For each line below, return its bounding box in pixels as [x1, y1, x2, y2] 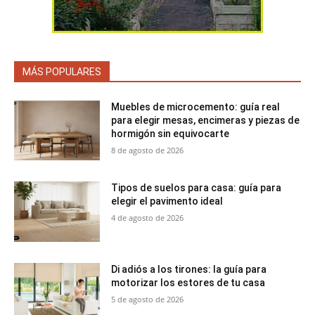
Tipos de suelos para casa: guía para [111, 182, 282, 194]
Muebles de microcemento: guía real [111, 101, 281, 112]
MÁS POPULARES [22, 65, 101, 77]
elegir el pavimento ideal [111, 195, 224, 207]
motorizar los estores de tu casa [111, 276, 266, 288]
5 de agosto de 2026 [111, 293, 184, 304]
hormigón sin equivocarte [111, 127, 230, 139]
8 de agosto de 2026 [111, 144, 184, 155]
